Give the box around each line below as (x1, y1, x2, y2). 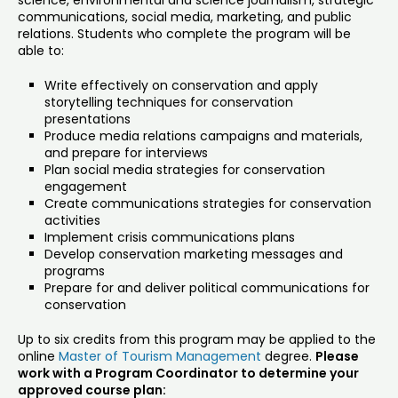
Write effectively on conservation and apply (44, 76, 318, 95)
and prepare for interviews (44, 144, 208, 163)
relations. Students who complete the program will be (18, 25, 351, 44)
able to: (18, 42, 64, 60)
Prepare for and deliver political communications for (44, 279, 370, 298)
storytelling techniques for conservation (44, 93, 293, 112)
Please (315, 347, 359, 366)
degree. (261, 347, 315, 366)
